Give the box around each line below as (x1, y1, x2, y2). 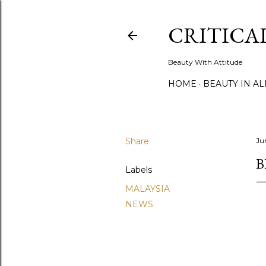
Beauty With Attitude (168, 58, 242, 66)
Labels (125, 164, 152, 175)
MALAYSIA (125, 183, 170, 194)
